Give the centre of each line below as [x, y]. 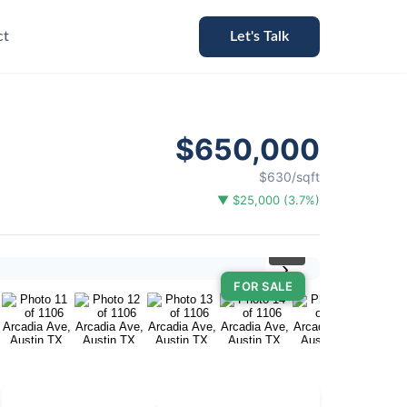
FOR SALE [263, 286]
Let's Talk [259, 36]
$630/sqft [289, 177]
